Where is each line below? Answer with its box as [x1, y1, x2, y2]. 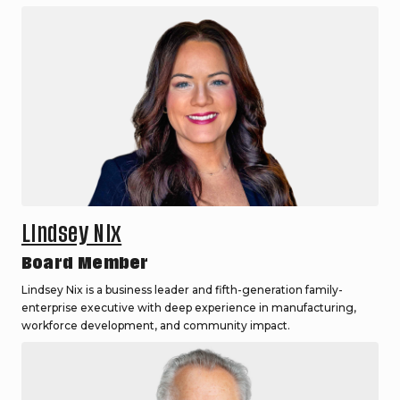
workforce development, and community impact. [21, 319, 290, 333]
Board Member [21, 254, 149, 273]
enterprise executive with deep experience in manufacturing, [21, 301, 356, 315]
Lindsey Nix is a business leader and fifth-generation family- [21, 283, 343, 297]
